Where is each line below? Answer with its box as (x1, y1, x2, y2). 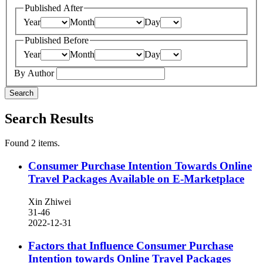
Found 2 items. (5, 138, 60, 149)
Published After (25, 3, 83, 14)
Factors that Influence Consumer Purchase (28, 239, 233, 252)
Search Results (5, 110, 93, 126)
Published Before (25, 35, 89, 46)
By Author (14, 68, 56, 78)
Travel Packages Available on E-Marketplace (28, 173, 244, 186)
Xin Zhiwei (28, 196, 71, 207)
